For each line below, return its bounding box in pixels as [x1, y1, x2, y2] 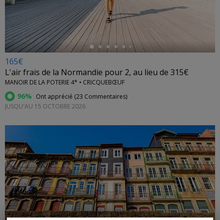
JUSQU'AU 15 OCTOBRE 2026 [5, 102, 85, 111]
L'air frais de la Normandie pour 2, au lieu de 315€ [5, 67, 189, 78]
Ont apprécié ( [34, 92, 76, 101]
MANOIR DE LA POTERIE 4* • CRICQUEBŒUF [5, 78, 125, 87]
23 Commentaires [76, 92, 126, 101]
